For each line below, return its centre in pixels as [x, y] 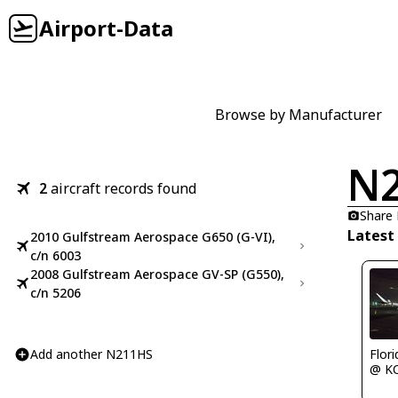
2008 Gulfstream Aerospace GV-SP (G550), [157, 274]
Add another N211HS [92, 354]
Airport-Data [106, 28]
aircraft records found [123, 188]
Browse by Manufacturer [298, 115]
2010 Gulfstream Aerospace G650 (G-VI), [153, 237]
